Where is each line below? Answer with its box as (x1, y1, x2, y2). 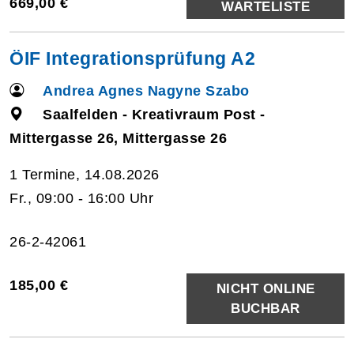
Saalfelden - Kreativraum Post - (43, 106, 265, 122)
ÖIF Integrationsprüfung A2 (9, 47, 255, 69)
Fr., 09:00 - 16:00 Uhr (9, 190, 153, 206)
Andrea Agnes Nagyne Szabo (43, 82, 250, 99)
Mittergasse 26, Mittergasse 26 (9, 130, 227, 146)
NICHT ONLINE (216, 281, 315, 296)
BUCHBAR (231, 300, 300, 316)
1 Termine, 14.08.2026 (9, 166, 160, 183)
